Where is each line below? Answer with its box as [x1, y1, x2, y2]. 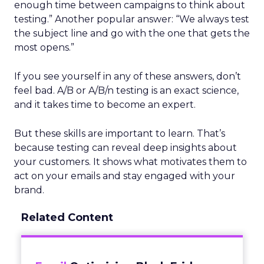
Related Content [21, 211, 113, 224]
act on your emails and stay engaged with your [14, 170, 235, 181]
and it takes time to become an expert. [14, 99, 196, 110]
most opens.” [14, 42, 74, 53]
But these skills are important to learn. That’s [14, 128, 225, 139]
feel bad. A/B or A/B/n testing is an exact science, [14, 85, 239, 96]
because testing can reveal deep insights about [14, 142, 237, 153]
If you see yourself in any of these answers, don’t [14, 71, 241, 82]
